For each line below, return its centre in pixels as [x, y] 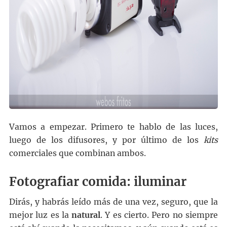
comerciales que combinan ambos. [77, 154]
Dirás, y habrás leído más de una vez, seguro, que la [113, 202]
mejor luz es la [40, 215]
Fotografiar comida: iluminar [98, 182]
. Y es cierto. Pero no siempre [159, 215]
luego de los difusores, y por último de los [106, 140]
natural [86, 215]
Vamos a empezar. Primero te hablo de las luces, [113, 127]
